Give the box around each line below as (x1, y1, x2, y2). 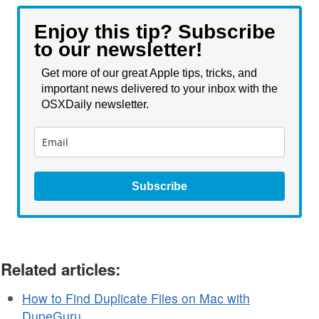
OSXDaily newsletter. (41, 98, 152, 110)
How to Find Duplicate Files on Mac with (22, 288, 250, 307)
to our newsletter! (34, 38, 202, 61)
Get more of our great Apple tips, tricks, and (41, 66, 257, 79)
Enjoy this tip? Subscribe (34, 20, 276, 43)
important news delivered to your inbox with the (41, 82, 278, 95)
